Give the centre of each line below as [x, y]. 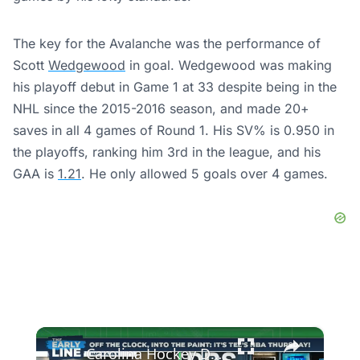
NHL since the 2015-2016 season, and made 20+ [161, 108]
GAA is [35, 174]
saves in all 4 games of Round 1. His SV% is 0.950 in [174, 130]
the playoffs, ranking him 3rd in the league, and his [167, 152]
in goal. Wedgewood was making [229, 65]
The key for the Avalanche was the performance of [167, 43]
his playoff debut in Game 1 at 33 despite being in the [175, 87]
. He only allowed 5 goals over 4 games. [205, 174]
